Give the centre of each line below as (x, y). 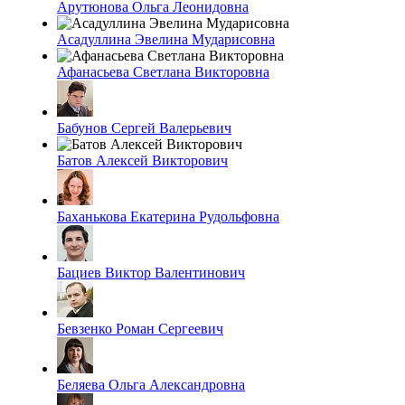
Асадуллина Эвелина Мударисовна (166, 39)
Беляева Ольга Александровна (151, 384)
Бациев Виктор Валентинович (151, 272)
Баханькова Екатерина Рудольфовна (168, 216)
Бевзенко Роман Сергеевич (140, 328)
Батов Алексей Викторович (142, 160)
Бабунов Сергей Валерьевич (144, 127)
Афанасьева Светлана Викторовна (163, 71)
